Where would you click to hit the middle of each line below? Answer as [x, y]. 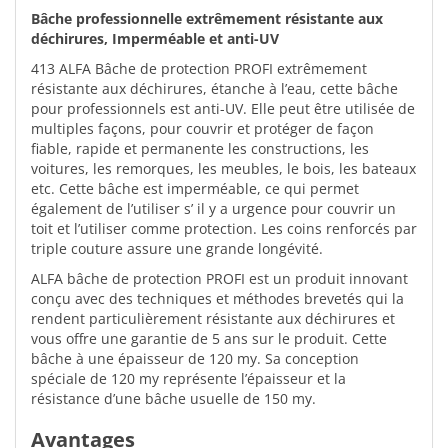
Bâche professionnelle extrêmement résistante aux [207, 18]
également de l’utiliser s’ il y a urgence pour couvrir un [213, 208]
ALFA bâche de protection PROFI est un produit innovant [219, 278]
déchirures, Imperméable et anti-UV [155, 38]
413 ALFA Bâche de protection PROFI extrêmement [199, 68]
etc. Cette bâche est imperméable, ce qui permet [195, 188]
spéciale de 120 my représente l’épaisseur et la [188, 378]
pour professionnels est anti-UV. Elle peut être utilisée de [223, 108]
